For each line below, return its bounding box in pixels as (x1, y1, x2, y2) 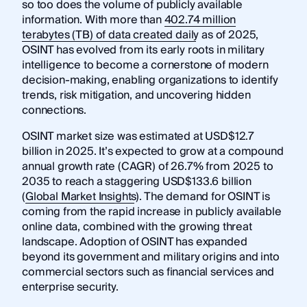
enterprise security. (21, 277, 119, 297)
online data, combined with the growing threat (21, 217, 252, 236)
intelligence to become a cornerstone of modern (21, 55, 269, 75)
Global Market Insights (25, 186, 136, 206)
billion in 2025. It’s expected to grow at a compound (21, 141, 284, 161)
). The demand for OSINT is (136, 186, 271, 206)
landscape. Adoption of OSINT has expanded (21, 232, 247, 251)
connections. (21, 100, 87, 120)
